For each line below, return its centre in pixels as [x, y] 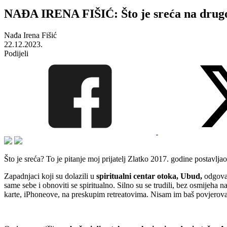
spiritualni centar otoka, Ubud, [148, 176]
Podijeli [16, 53]
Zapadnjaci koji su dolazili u [49, 176]
